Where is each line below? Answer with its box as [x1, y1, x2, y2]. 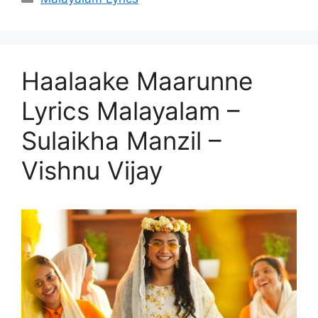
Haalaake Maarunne [21, 66, 253, 97]
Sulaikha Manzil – [21, 126, 221, 156]
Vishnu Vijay [21, 155, 163, 186]
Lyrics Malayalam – [21, 96, 240, 126]
